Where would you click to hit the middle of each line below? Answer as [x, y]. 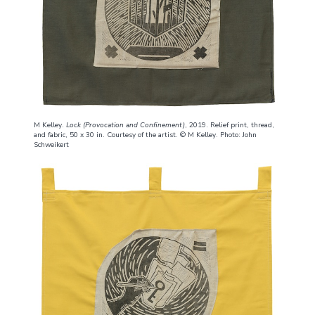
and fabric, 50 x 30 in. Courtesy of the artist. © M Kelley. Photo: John [145, 135]
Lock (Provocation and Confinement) [125, 125]
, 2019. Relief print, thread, [229, 125]
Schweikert [51, 144]
